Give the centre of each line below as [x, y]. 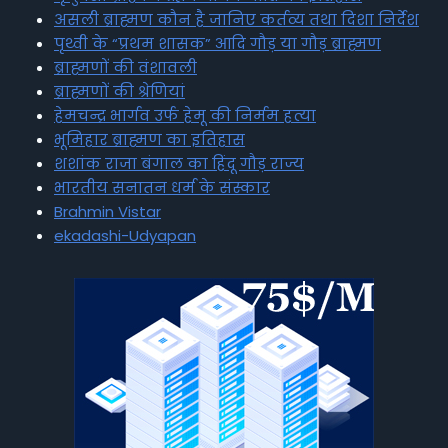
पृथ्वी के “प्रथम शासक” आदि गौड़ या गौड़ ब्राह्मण [217, 43]
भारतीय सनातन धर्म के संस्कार [162, 187]
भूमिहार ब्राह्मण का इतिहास [149, 139]
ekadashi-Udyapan [125, 235]
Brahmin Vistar [107, 211]
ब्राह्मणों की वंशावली [125, 67]
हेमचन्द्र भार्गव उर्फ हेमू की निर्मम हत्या [185, 115]
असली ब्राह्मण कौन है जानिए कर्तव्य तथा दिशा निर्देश [236, 19]
